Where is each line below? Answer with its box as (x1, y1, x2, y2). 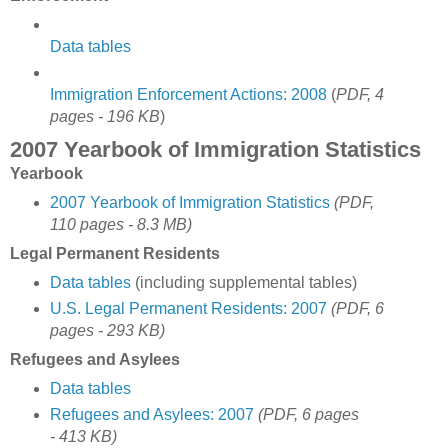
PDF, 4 (335, 86, 384, 104)
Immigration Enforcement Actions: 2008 (49, 86, 327, 104)
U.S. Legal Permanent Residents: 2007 (49, 299, 327, 317)
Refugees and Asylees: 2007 (49, 405, 254, 423)
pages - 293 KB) (49, 321, 165, 339)
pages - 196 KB (49, 108, 160, 126)
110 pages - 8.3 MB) (49, 216, 192, 234)
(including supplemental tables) (130, 273, 357, 291)
